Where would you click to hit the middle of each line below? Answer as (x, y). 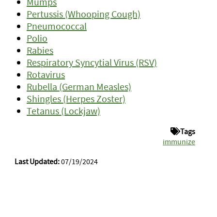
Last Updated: (37, 161)
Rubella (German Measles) (79, 86)
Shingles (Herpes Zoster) (76, 99)
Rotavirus (46, 74)
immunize (179, 141)
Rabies (40, 50)
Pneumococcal (57, 26)
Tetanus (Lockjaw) (63, 111)
